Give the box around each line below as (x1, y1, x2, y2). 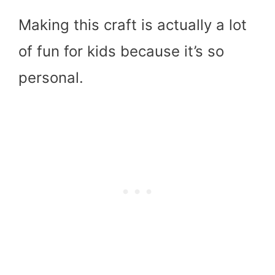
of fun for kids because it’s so (18, 42, 224, 60)
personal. (18, 68, 83, 87)
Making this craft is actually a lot (18, 15, 247, 34)
